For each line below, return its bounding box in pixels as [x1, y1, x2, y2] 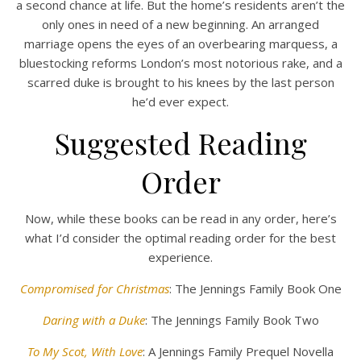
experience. [148, 249, 213, 265]
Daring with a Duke [42, 312, 145, 328]
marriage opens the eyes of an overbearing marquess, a [23, 35, 338, 52]
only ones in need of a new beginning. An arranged [42, 16, 319, 32]
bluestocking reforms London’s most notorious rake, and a [19, 55, 342, 71]
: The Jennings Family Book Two [144, 312, 319, 328]
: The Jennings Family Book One [168, 280, 342, 297]
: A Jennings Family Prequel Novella [143, 343, 334, 359]
